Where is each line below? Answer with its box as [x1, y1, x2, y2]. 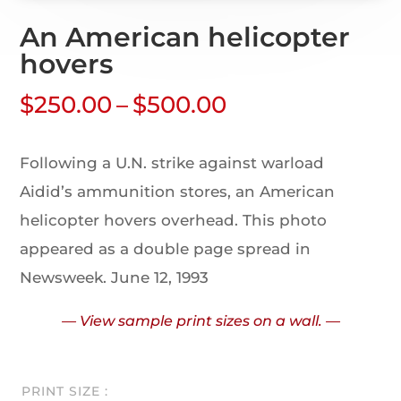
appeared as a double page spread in [20, 240, 311, 259]
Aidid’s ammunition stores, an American [20, 183, 336, 201]
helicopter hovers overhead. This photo [20, 211, 328, 230]
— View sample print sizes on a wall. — [61, 312, 340, 330]
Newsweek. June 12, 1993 [20, 269, 209, 287]
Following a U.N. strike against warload [20, 154, 325, 173]
